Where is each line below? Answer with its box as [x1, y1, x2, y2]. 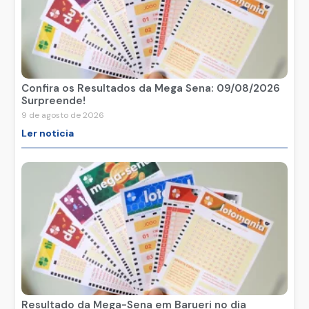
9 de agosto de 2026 [21, 110, 104, 121]
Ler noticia [21, 127, 74, 140]
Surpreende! [21, 94, 86, 108]
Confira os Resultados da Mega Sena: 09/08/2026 [21, 81, 280, 96]
